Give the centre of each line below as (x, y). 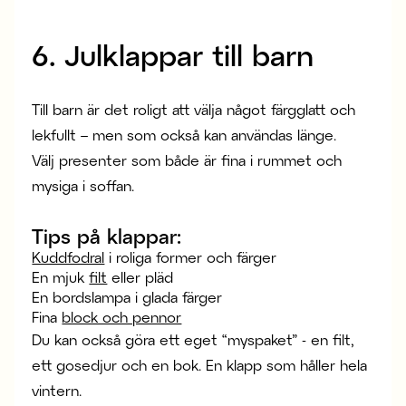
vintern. (57, 390)
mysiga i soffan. (83, 185)
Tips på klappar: (107, 235)
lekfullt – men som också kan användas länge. (184, 134)
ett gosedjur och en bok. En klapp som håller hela (200, 364)
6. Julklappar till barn (173, 54)
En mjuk (61, 276)
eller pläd (140, 276)
